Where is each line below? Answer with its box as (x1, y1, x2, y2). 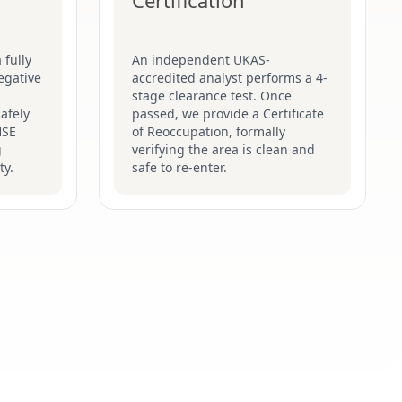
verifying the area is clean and (132, 141, 315, 158)
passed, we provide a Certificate (132, 105, 324, 122)
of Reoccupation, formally (132, 123, 285, 140)
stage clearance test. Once (132, 87, 292, 104)
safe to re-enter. (132, 159, 227, 176)
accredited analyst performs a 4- (132, 69, 328, 86)
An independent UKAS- (132, 51, 270, 68)
